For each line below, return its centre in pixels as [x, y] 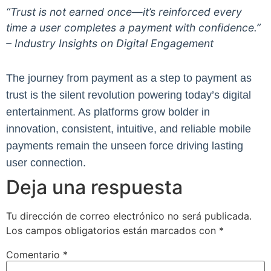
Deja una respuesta [94, 187]
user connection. [46, 162]
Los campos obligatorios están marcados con [113, 230]
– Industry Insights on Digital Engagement [110, 43]
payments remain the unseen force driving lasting [125, 145]
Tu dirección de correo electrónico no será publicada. [129, 216]
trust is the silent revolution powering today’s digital [129, 95]
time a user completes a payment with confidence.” [133, 27]
